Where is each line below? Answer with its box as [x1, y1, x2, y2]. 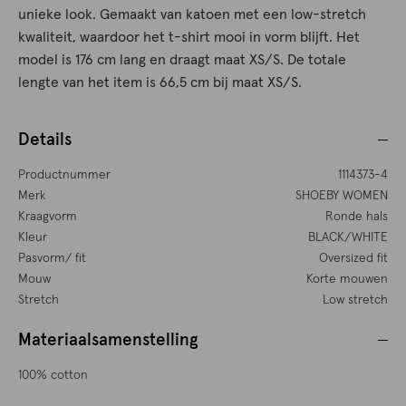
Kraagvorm [18, 210, 77, 224]
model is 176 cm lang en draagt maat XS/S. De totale [18, 53, 346, 68]
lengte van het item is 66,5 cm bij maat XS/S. [18, 75, 302, 91]
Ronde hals [324, 210, 388, 224]
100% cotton [18, 369, 88, 382]
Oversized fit [318, 252, 388, 266]
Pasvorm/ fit [18, 252, 86, 266]
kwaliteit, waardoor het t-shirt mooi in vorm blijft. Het [18, 30, 360, 45]
